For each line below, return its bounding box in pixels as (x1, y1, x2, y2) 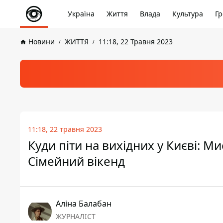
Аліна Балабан (56, 198, 111, 209)
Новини (28, 37, 55, 46)
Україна (68, 9, 95, 18)
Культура (172, 9, 203, 18)
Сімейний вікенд (28, 153, 125, 169)
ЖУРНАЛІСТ (56, 212, 96, 221)
